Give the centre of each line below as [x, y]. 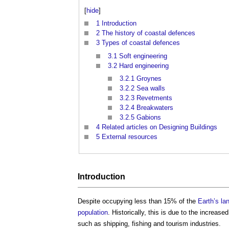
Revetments [154, 98]
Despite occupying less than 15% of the [138, 201]
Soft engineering [143, 56]
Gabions [149, 118]
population [93, 212]
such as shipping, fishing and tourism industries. [149, 223]
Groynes [149, 79]
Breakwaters [155, 108]
